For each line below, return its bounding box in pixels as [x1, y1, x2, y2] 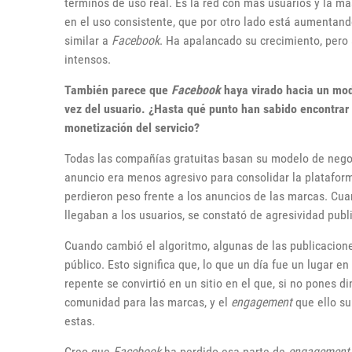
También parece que [64, 82, 171, 97]
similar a [64, 33, 112, 48]
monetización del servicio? [64, 120, 200, 135]
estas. [64, 313, 95, 328]
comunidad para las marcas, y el [64, 295, 231, 310]
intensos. [64, 52, 111, 67]
